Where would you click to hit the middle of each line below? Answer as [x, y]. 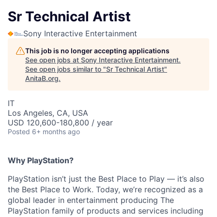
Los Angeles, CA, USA [48, 113]
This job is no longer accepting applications [97, 51]
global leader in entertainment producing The [91, 200]
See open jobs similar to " [66, 69]
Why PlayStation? [41, 161]
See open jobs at [53, 60]
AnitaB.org [42, 78]
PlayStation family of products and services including [106, 211]
